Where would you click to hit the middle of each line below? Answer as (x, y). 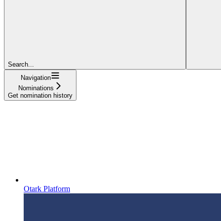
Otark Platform (47, 188)
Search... (21, 64)
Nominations (36, 88)
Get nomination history (40, 95)
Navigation (36, 77)
